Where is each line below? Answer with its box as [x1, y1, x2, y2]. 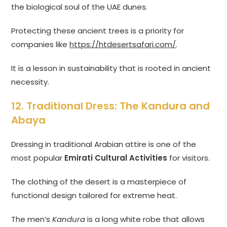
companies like [11, 39, 70, 50]
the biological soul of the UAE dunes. [11, 2, 148, 13]
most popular [11, 153, 65, 164]
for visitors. [167, 153, 210, 164]
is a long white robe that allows [85, 214, 205, 225]
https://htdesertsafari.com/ [69, 39, 176, 50]
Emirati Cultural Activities [64, 153, 168, 164]
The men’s [11, 214, 53, 225]
